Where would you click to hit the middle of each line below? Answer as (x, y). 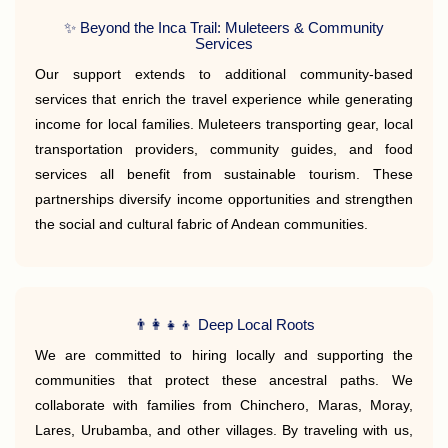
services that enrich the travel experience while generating (224, 99)
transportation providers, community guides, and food (224, 149)
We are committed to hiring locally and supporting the (224, 355)
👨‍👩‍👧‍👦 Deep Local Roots (224, 324)
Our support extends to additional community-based (224, 74)
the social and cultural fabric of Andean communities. (201, 224)
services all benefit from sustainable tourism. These (224, 174)
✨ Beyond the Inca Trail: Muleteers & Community (224, 27)
